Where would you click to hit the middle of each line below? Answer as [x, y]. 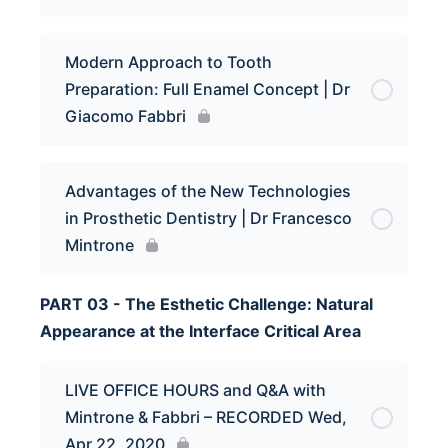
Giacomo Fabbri [125, 116]
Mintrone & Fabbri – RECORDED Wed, [206, 417]
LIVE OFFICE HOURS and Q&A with [195, 390]
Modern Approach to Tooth [168, 62]
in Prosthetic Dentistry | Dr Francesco [208, 218]
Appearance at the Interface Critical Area [200, 331]
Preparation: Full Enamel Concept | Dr [207, 89]
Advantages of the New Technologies [208, 191]
